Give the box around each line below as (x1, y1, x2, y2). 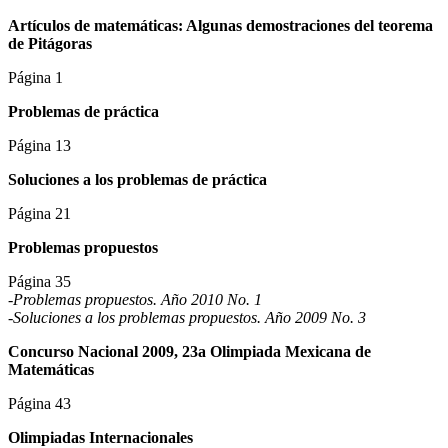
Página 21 (8, 205, 71, 223)
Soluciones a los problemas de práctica (8, 171, 267, 189)
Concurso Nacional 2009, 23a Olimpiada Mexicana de (8, 343, 371, 361)
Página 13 (8, 137, 71, 155)
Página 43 (8, 395, 71, 413)
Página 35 (8, 273, 71, 291)
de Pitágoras (8, 35, 92, 53)
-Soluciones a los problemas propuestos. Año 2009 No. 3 (8, 309, 366, 327)
